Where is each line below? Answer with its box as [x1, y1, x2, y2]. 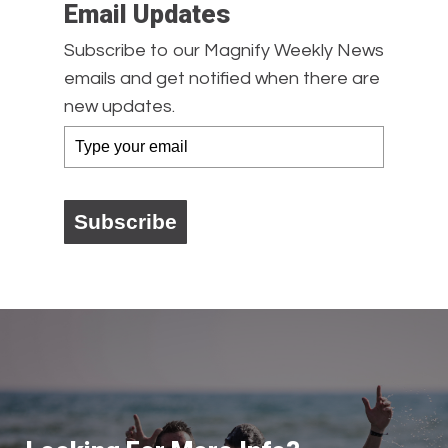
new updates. [64, 97, 175, 116]
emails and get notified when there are [64, 69, 380, 88]
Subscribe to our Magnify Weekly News [64, 41, 384, 60]
